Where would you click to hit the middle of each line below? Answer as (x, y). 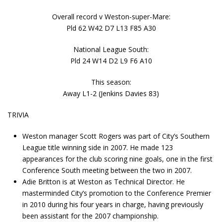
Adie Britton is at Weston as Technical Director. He (104, 181)
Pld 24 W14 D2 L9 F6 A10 (111, 60)
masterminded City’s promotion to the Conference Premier (117, 193)
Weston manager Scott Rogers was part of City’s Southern (116, 136)
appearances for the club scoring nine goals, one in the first (117, 159)
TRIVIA (18, 114)
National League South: (111, 49)
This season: (111, 82)
